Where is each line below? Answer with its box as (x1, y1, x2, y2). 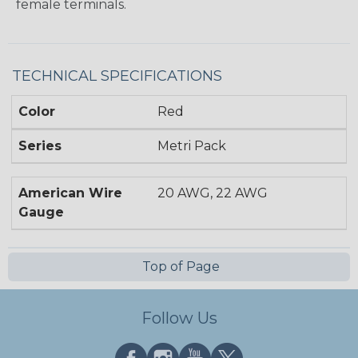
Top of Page (138, 259, 220, 275)
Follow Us (141, 308, 217, 328)
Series (18, 138, 62, 154)
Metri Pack (157, 138, 227, 154)
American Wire (18, 185, 122, 201)
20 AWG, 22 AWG (157, 185, 268, 201)
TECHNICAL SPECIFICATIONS (12, 67, 222, 86)
